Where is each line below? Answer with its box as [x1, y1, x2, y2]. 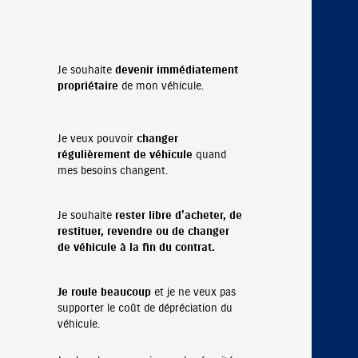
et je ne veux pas [150, 285, 236, 300]
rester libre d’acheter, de [114, 209, 242, 223]
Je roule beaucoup [57, 285, 151, 300]
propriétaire [57, 79, 118, 93]
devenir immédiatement [114, 63, 238, 78]
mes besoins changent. [57, 164, 168, 178]
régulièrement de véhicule [57, 148, 193, 162]
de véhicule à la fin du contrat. [57, 241, 215, 255]
